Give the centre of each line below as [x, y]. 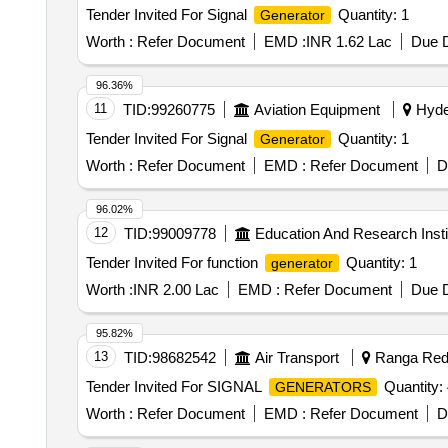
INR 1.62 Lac [348, 41]
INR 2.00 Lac [175, 289]
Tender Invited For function [173, 262]
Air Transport [296, 357]
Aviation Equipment [316, 109]
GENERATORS [322, 387]
